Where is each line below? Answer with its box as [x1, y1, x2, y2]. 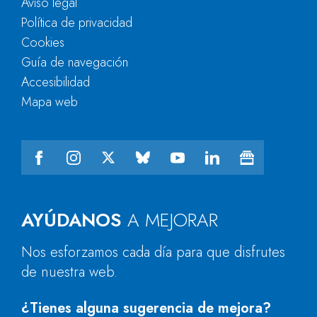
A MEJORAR [122, 207, 218, 234]
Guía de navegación [21, 53, 128, 71]
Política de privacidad [21, 13, 132, 32]
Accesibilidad [21, 73, 90, 91]
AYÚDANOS [21, 207, 122, 234]
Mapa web [21, 93, 78, 111]
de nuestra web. [21, 262, 117, 282]
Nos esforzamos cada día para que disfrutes [21, 242, 285, 263]
